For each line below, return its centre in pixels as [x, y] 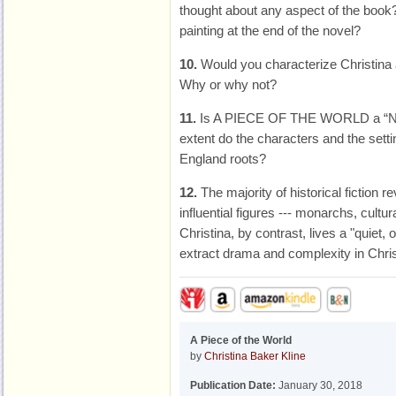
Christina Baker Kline [255, 356]
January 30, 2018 [319, 385]
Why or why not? [228, 84]
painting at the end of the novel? [270, 30]
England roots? [223, 159]
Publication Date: [233, 385]
